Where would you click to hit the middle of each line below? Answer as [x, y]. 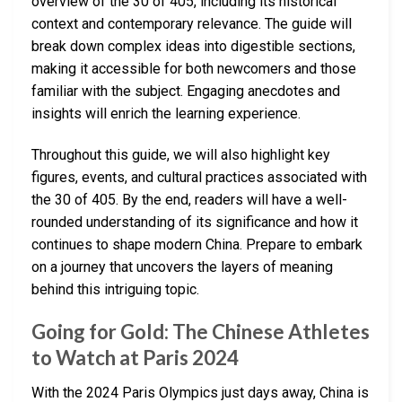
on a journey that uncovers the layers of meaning [182, 267]
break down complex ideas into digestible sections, [193, 46]
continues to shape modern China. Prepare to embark [197, 244]
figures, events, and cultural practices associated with [199, 177]
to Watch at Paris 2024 [135, 358]
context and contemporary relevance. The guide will [192, 23]
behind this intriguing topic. [115, 289]
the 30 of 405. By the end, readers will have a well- [189, 199]
